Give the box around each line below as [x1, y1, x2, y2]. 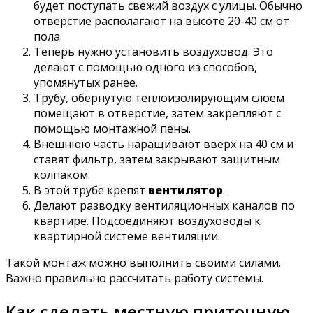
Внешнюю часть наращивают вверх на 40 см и [34, 136, 293, 152]
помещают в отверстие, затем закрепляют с [34, 105, 281, 121]
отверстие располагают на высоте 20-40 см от [34, 13, 289, 29]
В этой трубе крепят [34, 182, 148, 198]
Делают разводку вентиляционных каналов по [34, 197, 295, 213]
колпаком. [34, 166, 90, 182]
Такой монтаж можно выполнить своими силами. [6, 254, 281, 270]
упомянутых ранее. [34, 74, 138, 90]
